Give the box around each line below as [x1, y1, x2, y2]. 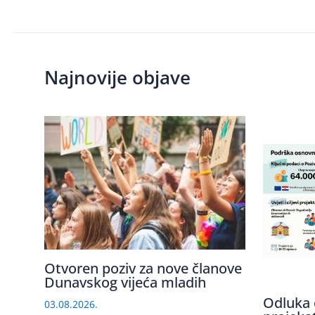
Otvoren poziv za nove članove [44, 259, 242, 278]
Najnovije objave [44, 64, 191, 90]
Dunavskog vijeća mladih [44, 273, 206, 292]
